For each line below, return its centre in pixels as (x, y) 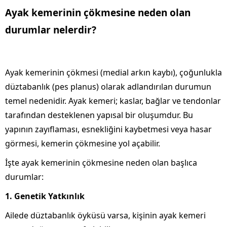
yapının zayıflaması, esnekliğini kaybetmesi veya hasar (108, 129)
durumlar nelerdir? (51, 30)
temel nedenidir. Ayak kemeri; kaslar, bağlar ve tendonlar (113, 101)
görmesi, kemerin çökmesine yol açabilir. (83, 143)
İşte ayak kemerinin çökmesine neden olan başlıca (101, 162)
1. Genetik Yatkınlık (45, 196)
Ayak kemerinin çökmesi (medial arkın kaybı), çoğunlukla (113, 72)
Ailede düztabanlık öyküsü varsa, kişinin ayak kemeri (105, 215)
